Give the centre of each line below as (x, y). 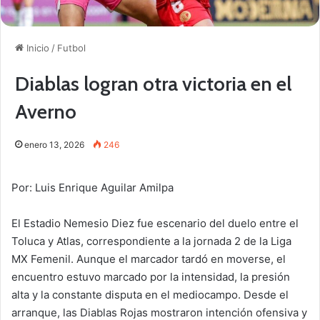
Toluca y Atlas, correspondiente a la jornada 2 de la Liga (151, 241)
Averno (46, 112)
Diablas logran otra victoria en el (153, 84)
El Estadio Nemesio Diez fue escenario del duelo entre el (155, 224)
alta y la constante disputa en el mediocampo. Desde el (150, 295)
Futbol (71, 48)
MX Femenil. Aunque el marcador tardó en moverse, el (149, 259)
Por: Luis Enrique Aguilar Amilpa (92, 188)
